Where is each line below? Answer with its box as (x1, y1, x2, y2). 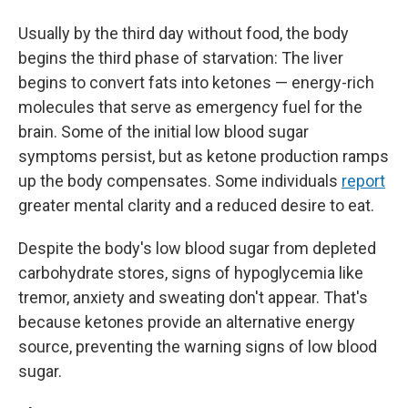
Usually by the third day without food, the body (18, 24, 349, 43)
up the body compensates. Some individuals (18, 171, 342, 190)
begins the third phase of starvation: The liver (18, 48, 343, 67)
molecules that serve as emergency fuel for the (18, 97, 362, 117)
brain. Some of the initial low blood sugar (18, 122, 309, 141)
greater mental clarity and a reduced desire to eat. (18, 196, 374, 215)
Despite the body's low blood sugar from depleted (18, 239, 376, 258)
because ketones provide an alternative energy (18, 312, 355, 331)
